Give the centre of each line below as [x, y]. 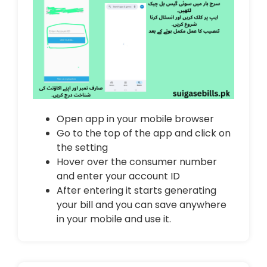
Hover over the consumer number [137, 162]
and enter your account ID [118, 176]
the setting [82, 147]
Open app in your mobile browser [135, 119]
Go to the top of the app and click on [144, 133]
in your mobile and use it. [114, 219]
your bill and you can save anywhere [142, 204]
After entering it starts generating [136, 190]
